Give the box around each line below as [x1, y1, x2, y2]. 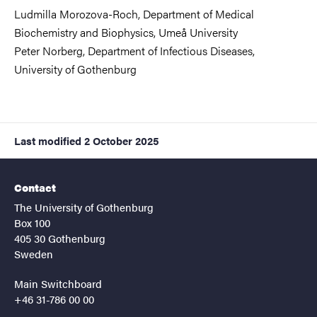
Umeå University [158, 23, 238, 40]
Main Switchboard [14, 275, 102, 291]
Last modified [14, 132, 81, 148]
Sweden [14, 246, 53, 261]
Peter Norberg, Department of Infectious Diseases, [14, 42, 255, 59]
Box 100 [14, 214, 50, 230]
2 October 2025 [84, 132, 159, 148]
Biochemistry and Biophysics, [14, 23, 158, 40]
